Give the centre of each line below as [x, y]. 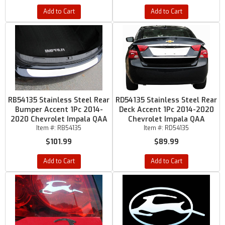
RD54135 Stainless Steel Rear [166, 100]
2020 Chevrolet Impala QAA [59, 119]
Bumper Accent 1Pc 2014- [59, 110]
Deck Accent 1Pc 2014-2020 [166, 110]
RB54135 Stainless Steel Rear [59, 100]
